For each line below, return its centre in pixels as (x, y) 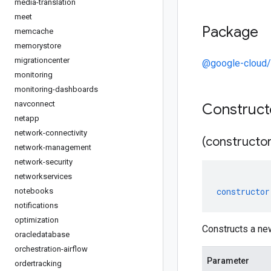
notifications (36, 205)
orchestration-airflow (51, 249)
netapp (27, 118)
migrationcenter (42, 60)
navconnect (35, 104)
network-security (44, 162)
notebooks (34, 191)
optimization (37, 220)
